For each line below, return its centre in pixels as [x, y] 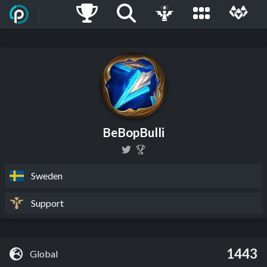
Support [47, 203]
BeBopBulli [133, 132]
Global [44, 253]
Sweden [47, 176]
